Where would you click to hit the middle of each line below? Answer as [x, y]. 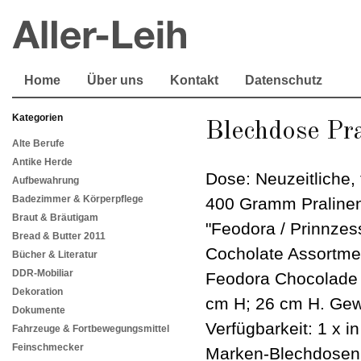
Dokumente [39, 311]
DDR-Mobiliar [43, 274]
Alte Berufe [38, 144]
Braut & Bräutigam [55, 218]
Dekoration [37, 292]
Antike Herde [42, 162]
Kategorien [37, 118]
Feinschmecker [48, 348]
